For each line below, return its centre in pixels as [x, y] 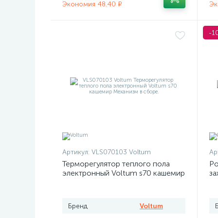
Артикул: [76, 152]
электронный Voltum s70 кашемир [124, 173]
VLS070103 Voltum [121, 152]
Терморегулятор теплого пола [116, 163]
